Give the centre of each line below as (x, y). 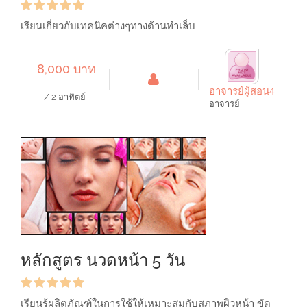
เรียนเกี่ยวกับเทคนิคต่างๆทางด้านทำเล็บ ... (112, 26)
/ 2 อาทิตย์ (65, 97)
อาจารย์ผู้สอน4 (242, 91)
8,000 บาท (66, 69)
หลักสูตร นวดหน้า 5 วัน (103, 260)
